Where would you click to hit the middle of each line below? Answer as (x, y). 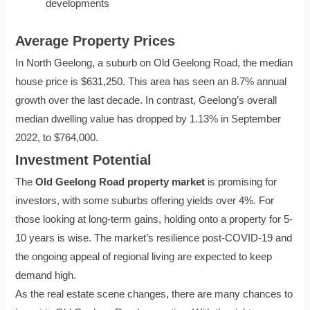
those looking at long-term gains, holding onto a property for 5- (154, 219)
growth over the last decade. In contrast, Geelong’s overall (146, 100)
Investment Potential (84, 159)
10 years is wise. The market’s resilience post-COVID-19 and (154, 238)
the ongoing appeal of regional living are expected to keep (144, 256)
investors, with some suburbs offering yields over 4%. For (145, 200)
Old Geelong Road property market (120, 182)
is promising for (241, 182)
